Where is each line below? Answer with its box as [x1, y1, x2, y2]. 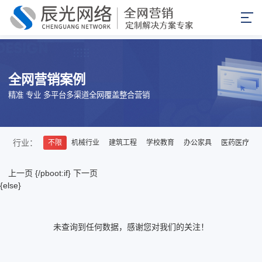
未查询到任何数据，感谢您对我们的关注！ [53, 222, 209, 232]
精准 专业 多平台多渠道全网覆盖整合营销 [8, 90, 150, 99]
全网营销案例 [8, 72, 85, 87]
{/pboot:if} [33, 168, 73, 178]
